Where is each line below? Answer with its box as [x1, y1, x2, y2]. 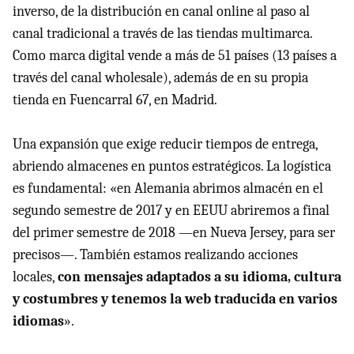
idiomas [13, 313, 64, 330]
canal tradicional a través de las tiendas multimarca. [13, 25, 312, 42]
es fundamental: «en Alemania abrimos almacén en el [13, 180, 323, 197]
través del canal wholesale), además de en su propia [13, 70, 308, 86]
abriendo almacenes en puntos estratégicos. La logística [13, 158, 331, 175]
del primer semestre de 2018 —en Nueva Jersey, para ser [13, 224, 335, 241]
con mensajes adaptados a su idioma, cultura [58, 269, 341, 285]
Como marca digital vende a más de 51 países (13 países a [13, 47, 337, 64]
